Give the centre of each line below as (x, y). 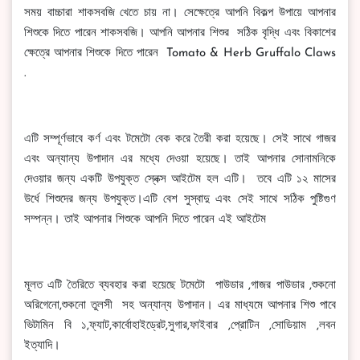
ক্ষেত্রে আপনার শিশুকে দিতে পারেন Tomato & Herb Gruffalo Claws (180, 53)
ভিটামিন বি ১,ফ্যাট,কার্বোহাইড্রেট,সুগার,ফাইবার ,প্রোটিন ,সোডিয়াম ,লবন (180, 326)
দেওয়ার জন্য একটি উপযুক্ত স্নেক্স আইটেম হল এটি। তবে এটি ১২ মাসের (180, 180)
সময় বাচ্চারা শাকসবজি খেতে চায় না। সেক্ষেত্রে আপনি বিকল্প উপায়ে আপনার (180, 13)
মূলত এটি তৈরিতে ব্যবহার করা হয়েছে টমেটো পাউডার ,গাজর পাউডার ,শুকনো (180, 286)
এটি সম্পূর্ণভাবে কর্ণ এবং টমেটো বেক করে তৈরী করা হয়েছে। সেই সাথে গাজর (180, 139)
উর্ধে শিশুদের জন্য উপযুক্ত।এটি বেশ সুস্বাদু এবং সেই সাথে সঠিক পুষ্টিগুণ (180, 200)
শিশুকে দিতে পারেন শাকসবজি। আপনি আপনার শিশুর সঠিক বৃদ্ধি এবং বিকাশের (180, 33)
